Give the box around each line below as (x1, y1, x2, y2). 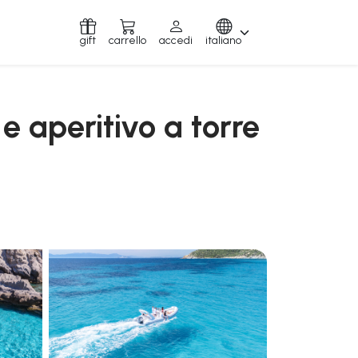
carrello (109, 33, 146, 47)
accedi (159, 33, 193, 47)
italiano (205, 33, 241, 47)
